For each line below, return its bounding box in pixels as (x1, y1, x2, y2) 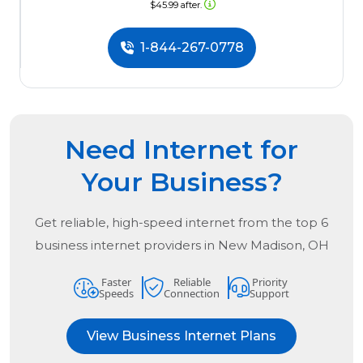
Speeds (99, 286, 134, 301)
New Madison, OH (217, 237, 329, 254)
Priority (251, 275, 288, 290)
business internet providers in (34, 237, 218, 254)
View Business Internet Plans (87, 328, 276, 344)
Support (250, 286, 289, 301)
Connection (164, 286, 220, 301)
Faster (101, 275, 131, 290)
